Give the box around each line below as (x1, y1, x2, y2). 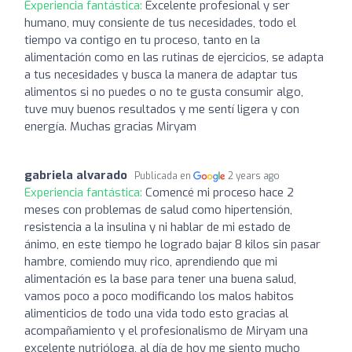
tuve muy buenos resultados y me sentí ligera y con (24, 101, 299, 117)
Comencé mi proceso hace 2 (145, 184, 294, 200)
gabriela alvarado (24, 167, 127, 183)
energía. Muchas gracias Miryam (24, 118, 196, 134)
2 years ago (228, 169, 280, 182)
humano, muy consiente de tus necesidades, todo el (24, 14, 296, 31)
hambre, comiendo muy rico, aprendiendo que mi (24, 253, 277, 269)
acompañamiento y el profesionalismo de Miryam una (24, 322, 308, 339)
